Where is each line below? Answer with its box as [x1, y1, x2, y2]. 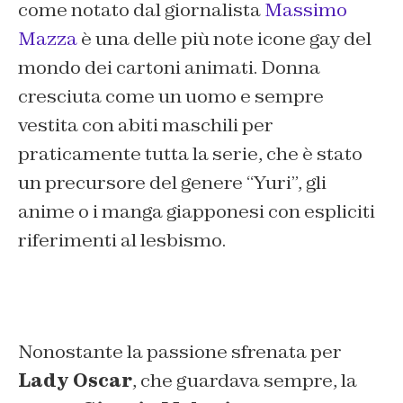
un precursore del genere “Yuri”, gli [18, 171, 327, 194]
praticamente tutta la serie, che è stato [18, 142, 363, 166]
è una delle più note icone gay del [81, 27, 372, 50]
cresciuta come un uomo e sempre [18, 85, 324, 108]
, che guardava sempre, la [132, 369, 357, 392]
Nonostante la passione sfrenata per [18, 340, 342, 363]
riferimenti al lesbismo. [18, 228, 226, 252]
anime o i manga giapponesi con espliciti [18, 200, 375, 223]
